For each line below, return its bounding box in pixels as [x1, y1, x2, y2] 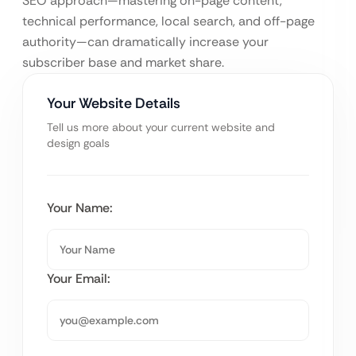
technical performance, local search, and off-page [22, 13, 315, 30]
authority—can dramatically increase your [22, 33, 269, 51]
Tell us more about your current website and [47, 120, 275, 135]
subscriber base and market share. [22, 54, 224, 72]
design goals [47, 136, 110, 151]
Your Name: [47, 199, 113, 217]
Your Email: [47, 270, 110, 288]
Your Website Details [47, 94, 180, 114]
